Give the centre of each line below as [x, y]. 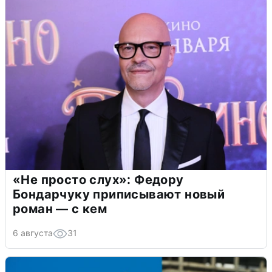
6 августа [33, 233]
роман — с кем [60, 209]
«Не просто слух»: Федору [98, 179]
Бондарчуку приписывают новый [119, 194]
